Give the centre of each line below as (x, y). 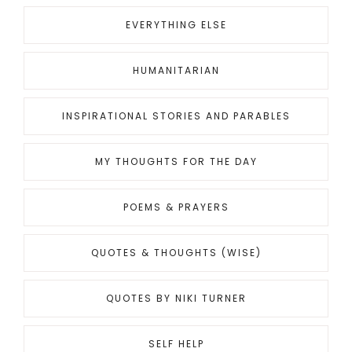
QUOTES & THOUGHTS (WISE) (176, 253)
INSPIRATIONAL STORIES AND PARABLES (176, 116)
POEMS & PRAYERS (176, 207)
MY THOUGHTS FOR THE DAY (176, 162)
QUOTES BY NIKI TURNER (176, 299)
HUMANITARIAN (176, 71)
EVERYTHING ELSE (176, 25)
